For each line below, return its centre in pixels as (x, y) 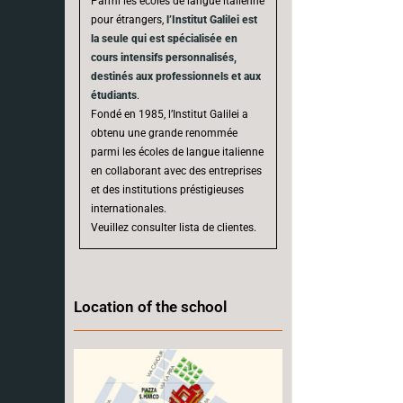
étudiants (114, 95)
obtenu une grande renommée (164, 133)
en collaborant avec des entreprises (176, 170)
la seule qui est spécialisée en (164, 38)
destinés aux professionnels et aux (176, 76)
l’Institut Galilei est (212, 19)
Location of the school (150, 306)
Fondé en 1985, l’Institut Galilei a (170, 114)
